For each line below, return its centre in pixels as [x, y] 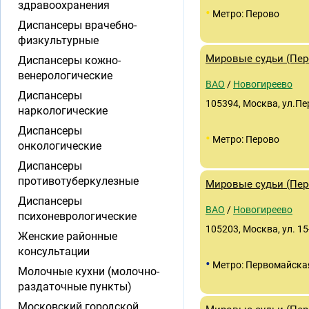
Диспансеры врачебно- [77, 25]
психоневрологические [77, 216]
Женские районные [68, 236]
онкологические [60, 146]
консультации [54, 251]
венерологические [65, 76]
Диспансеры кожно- [69, 60]
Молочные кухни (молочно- [89, 271]
